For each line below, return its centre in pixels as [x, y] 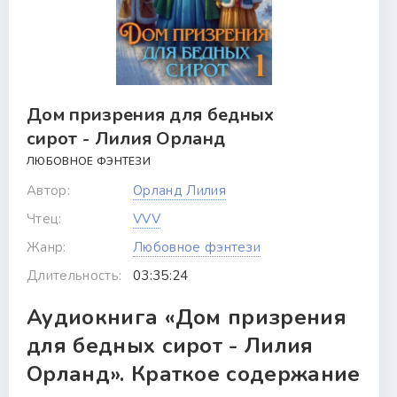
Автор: [48, 191]
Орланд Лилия [179, 191]
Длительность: [74, 276]
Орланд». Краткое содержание [194, 374]
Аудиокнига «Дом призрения [187, 317]
